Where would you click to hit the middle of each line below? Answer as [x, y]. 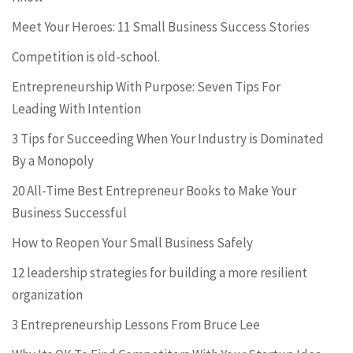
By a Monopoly [53, 161]
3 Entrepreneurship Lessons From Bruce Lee [136, 325]
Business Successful [69, 213]
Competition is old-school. [86, 57]
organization [47, 295]
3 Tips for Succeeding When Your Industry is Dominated [168, 139]
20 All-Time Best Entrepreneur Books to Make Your [154, 191]
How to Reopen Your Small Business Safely [132, 243]
